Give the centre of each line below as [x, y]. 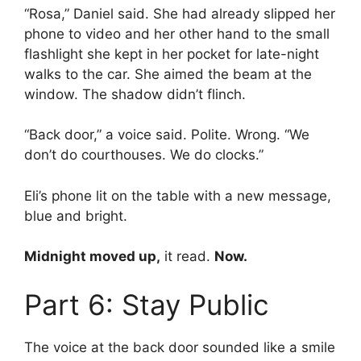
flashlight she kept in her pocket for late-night [172, 54]
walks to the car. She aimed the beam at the [168, 74]
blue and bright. [76, 216]
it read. [187, 257]
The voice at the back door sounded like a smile [180, 347]
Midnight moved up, [92, 257]
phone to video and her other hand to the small [177, 33]
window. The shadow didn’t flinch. [135, 94]
